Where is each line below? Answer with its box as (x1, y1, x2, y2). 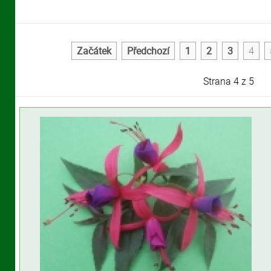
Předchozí (126, 44, 169, 57)
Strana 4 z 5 (203, 74, 254, 88)
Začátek (76, 44, 111, 57)
